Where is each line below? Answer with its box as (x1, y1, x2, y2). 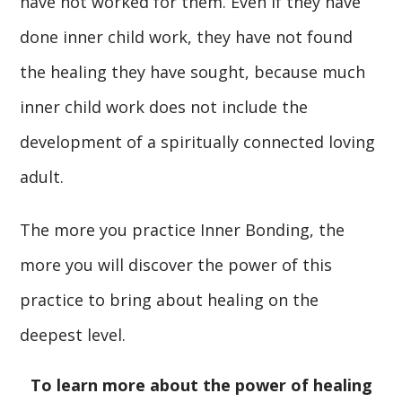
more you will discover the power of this (20, 253, 333, 275)
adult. (20, 165, 65, 188)
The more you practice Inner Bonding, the (20, 218, 345, 240)
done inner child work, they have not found (20, 25, 354, 48)
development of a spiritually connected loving (20, 130, 376, 153)
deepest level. (20, 323, 127, 345)
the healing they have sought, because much (20, 60, 366, 83)
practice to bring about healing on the (20, 288, 319, 310)
